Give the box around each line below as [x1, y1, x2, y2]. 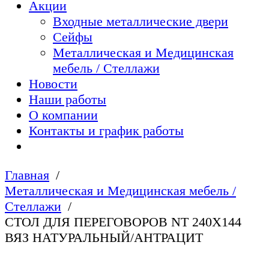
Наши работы [29, 91, 106, 107]
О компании [29, 107, 98, 122]
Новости [29, 76, 77, 91]
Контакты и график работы [29, 122, 184, 138]
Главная [5, 168, 49, 183]
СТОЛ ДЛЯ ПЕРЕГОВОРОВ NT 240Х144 [5, 214, 241, 230]
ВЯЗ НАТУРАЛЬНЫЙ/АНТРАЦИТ [5, 230, 203, 246]
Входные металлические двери [53, 13, 228, 29]
